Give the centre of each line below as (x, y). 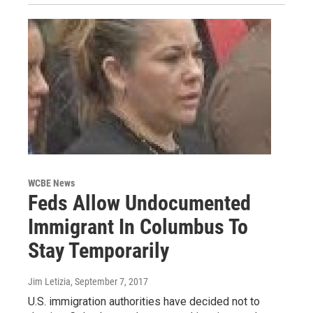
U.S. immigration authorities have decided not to (144, 302)
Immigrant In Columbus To (138, 227)
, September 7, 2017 (109, 282)
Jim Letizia (49, 282)
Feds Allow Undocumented (139, 203)
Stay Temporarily (99, 251)
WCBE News (51, 183)
